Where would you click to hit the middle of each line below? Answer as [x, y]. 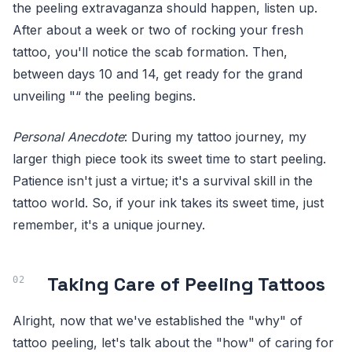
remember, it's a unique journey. [109, 224]
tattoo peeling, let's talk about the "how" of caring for [173, 342]
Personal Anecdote [68, 136]
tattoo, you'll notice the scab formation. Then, [150, 51]
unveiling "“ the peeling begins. [104, 95]
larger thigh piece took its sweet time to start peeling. [169, 158]
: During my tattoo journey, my [215, 136]
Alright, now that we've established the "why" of [158, 320]
